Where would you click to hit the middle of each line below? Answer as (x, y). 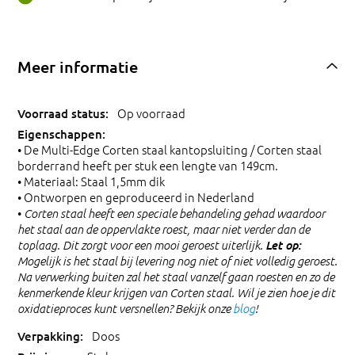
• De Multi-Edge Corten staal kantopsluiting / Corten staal (170, 149)
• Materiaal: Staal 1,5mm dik (91, 181)
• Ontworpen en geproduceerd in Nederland (136, 197)
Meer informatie (78, 66)
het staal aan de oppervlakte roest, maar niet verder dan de (164, 229)
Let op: (283, 244)
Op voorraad (151, 113)
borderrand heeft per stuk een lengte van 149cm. (148, 165)
